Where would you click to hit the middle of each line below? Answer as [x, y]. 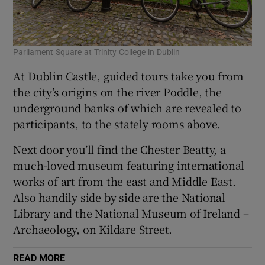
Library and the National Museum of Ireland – [131, 213]
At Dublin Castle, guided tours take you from [128, 75]
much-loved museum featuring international [129, 165]
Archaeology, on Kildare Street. [93, 229]
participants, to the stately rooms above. [117, 123]
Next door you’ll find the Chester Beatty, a [119, 149]
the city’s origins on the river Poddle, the [117, 91]
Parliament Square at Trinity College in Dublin [97, 52]
